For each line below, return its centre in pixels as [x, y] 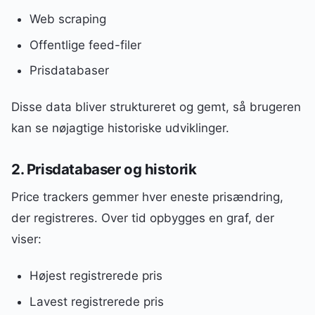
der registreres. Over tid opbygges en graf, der [143, 218]
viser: [26, 239]
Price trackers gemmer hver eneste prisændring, [147, 197]
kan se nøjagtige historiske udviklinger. [120, 128]
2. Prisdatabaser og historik [104, 169]
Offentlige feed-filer [85, 45]
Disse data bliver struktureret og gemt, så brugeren [156, 107]
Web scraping [67, 19]
